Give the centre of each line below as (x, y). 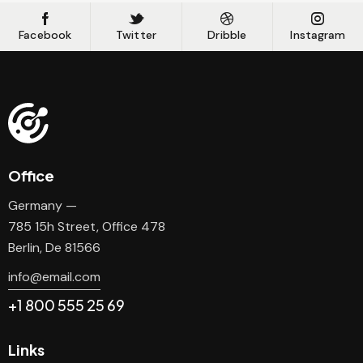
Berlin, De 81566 (54, 248)
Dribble (227, 35)
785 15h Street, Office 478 (87, 227)
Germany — (43, 206)
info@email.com (54, 276)
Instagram (318, 35)
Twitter (136, 35)
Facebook (45, 35)
